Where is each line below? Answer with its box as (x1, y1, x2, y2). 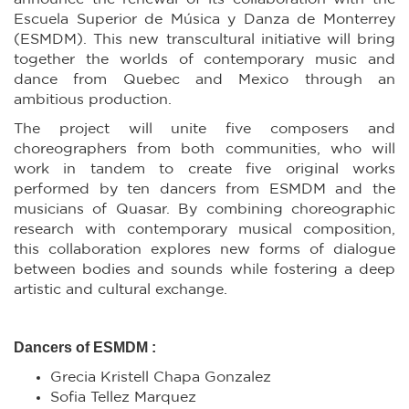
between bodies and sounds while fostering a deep (14, 262, 395, 277)
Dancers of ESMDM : (14, 340, 160, 355)
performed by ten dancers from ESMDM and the (14, 182, 395, 196)
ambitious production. (14, 92, 176, 107)
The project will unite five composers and (14, 121, 395, 136)
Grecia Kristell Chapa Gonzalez (50, 370, 271, 384)
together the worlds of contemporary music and (14, 52, 395, 67)
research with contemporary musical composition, (14, 222, 395, 236)
